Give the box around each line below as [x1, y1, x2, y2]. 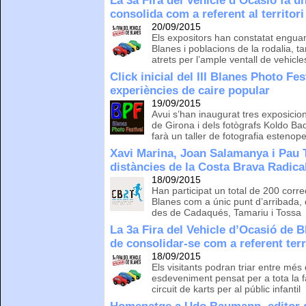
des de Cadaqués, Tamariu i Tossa [152, 206, 302, 218]
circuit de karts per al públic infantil [152, 283, 301, 294]
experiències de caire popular [110, 83, 270, 97]
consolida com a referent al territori [110, 7, 305, 20]
